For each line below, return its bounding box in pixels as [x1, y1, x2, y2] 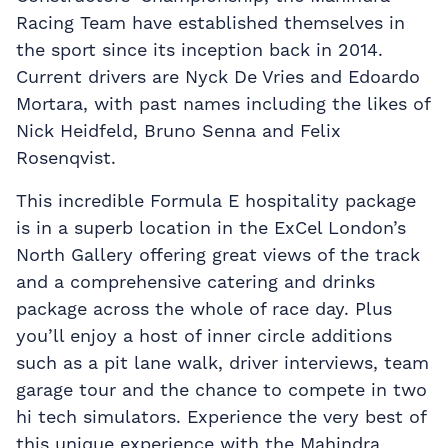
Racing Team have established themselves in [16, 11, 405, 33]
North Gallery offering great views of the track [16, 243, 420, 265]
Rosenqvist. [16, 146, 116, 168]
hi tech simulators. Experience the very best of [16, 405, 426, 427]
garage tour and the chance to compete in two [16, 378, 427, 400]
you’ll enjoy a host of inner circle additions [16, 324, 392, 346]
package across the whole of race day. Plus [16, 297, 392, 319]
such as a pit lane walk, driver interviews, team [16, 351, 429, 373]
